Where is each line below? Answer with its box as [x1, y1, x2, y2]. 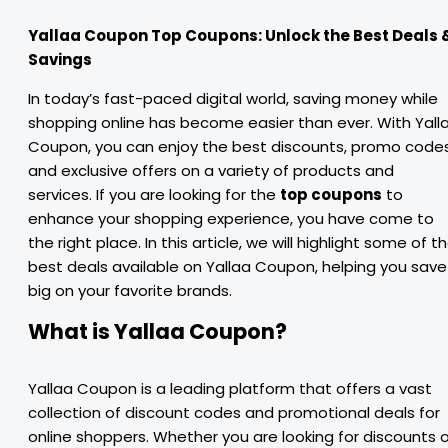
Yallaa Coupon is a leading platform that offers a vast [28, 378, 432, 399]
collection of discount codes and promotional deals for [28, 402, 440, 423]
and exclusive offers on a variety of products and [28, 160, 394, 181]
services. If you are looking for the [28, 184, 280, 205]
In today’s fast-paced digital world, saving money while [28, 88, 438, 109]
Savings [28, 49, 92, 70]
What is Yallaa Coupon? [28, 317, 287, 346]
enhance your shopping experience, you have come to [28, 208, 434, 229]
